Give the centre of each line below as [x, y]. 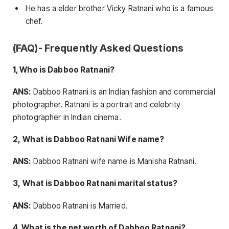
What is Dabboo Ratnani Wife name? [94, 140]
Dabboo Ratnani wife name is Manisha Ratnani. [113, 162]
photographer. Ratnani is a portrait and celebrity [97, 104]
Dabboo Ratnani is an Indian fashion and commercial [123, 91]
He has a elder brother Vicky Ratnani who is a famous [120, 8]
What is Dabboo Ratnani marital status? [100, 184]
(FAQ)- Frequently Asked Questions [98, 48]
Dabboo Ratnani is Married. [79, 205]
